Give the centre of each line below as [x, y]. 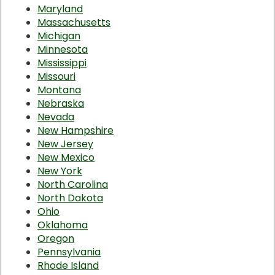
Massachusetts [74, 23]
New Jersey [65, 144]
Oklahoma [63, 225]
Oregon [56, 239]
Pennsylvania [69, 252]
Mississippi [62, 63]
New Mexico [66, 158]
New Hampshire [76, 131]
